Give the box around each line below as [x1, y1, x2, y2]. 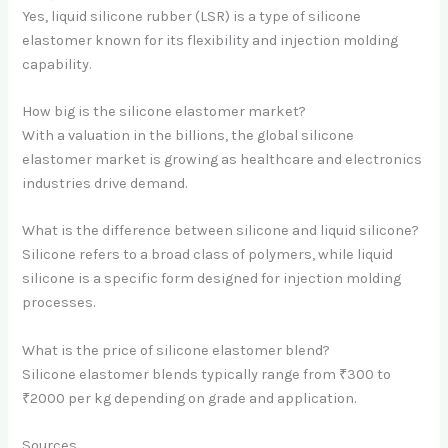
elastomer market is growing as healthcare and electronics [22, 151, 423, 169]
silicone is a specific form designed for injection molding [22, 270, 402, 288]
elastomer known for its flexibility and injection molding [22, 31, 399, 49]
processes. [22, 294, 96, 312]
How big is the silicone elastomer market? [22, 103, 307, 121]
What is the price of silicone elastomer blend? [22, 341, 331, 359]
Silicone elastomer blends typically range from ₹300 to [22, 365, 392, 383]
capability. [22, 55, 92, 73]
